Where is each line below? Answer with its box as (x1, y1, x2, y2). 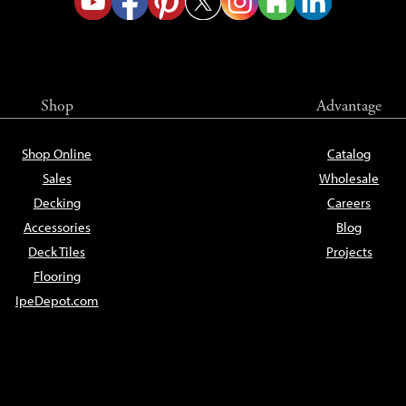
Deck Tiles (28, 244, 86, 260)
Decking (33, 195, 81, 211)
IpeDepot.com (14, 293, 99, 309)
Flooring (33, 268, 81, 285)
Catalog (327, 146, 372, 162)
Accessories (23, 219, 91, 236)
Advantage (316, 95, 382, 116)
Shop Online (22, 146, 92, 162)
